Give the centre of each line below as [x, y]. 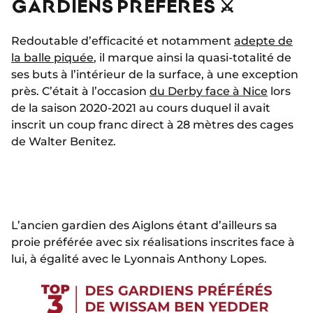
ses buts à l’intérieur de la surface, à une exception [155, 75]
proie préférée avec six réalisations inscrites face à [153, 242]
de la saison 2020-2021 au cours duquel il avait [141, 108]
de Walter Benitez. [64, 142]
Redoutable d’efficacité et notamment [123, 41]
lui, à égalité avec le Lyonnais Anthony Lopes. [139, 259]
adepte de [263, 41]
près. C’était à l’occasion [80, 92]
